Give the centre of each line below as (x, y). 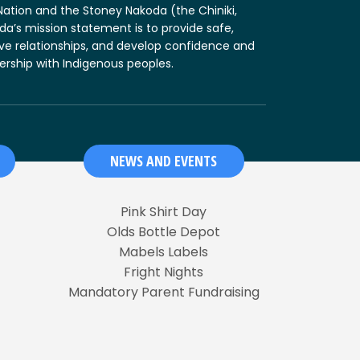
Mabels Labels (164, 252)
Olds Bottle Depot (164, 231)
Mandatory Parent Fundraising (164, 292)
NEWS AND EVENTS (164, 160)
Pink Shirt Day (164, 211)
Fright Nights (164, 272)
